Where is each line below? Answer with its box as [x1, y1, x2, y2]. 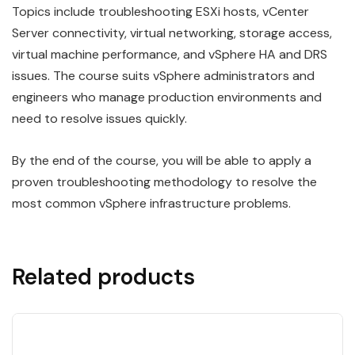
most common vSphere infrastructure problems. [12, 195, 291, 212]
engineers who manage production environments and [12, 89, 322, 106]
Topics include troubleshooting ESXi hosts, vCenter [12, 3, 309, 21]
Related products [12, 262, 195, 292]
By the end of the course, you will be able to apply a [12, 152, 311, 170]
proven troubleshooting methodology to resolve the [12, 174, 317, 191]
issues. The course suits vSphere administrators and [12, 67, 315, 85]
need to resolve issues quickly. [12, 110, 187, 128]
